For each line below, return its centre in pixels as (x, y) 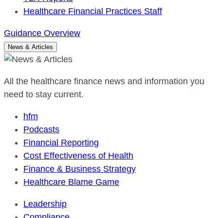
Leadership (45, 204)
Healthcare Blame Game (71, 182)
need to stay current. (44, 94)
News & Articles (30, 47)
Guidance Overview (42, 33)
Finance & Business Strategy (80, 169)
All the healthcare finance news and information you (104, 81)
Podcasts (41, 129)
